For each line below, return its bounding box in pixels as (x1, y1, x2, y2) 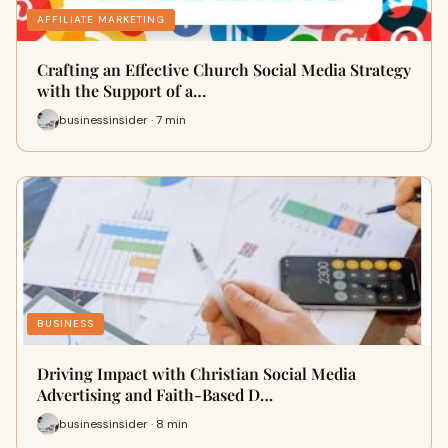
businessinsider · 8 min (59, 415, 188, 432)
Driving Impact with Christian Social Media (37, 363, 356, 384)
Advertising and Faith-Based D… (37, 384, 273, 405)
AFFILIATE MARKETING (37, 13, 165, 26)
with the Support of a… (37, 80, 206, 101)
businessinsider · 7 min (59, 111, 186, 128)
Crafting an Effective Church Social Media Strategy (37, 59, 411, 80)
